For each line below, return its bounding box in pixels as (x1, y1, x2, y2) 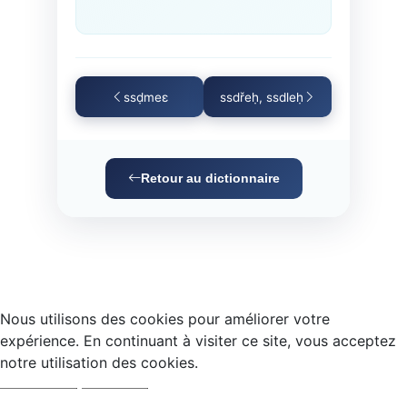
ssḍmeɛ (124, 89, 168, 104)
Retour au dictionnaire (140, 171, 280, 186)
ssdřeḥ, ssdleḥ (219, 89, 303, 104)
